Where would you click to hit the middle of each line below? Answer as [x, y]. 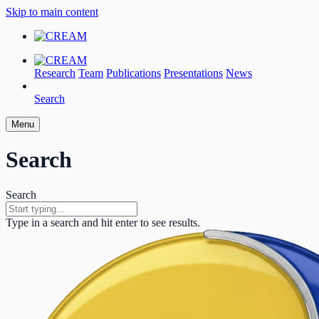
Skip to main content [52, 12]
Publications [134, 73]
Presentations [193, 73]
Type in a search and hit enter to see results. [103, 222]
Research [55, 73]
